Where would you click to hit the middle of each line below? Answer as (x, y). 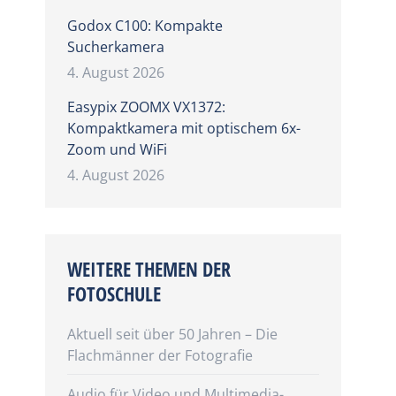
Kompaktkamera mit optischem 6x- (183, 128)
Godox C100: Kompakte (145, 26)
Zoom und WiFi (117, 149)
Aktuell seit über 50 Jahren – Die (172, 334)
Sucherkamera (115, 47)
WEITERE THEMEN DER (148, 269)
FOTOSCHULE (114, 293)
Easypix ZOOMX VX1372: (146, 107)
